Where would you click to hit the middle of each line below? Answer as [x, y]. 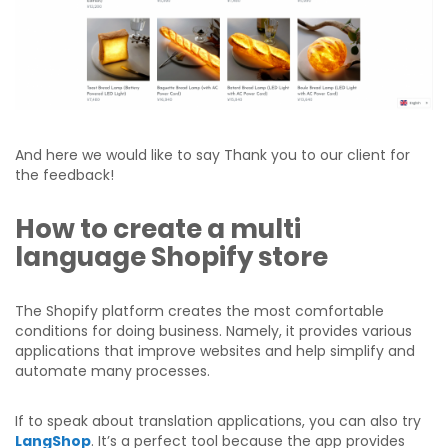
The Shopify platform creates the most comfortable [199, 311]
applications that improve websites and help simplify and [215, 351]
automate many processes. [112, 371]
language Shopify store [171, 257]
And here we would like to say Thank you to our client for [212, 155]
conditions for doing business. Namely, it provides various [213, 331]
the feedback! [64, 175]
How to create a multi [158, 229]
